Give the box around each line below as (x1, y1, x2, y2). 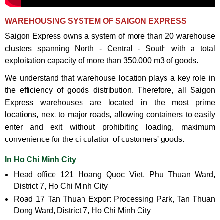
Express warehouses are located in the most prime (5, 98, 215, 107)
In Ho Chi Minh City (5, 155, 76, 164)
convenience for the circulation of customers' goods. (5, 135, 184, 144)
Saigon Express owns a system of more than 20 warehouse (5, 32, 215, 41)
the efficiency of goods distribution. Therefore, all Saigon (5, 86, 215, 95)
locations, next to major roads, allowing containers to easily (5, 110, 215, 119)
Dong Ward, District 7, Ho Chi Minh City (14, 206, 151, 217)
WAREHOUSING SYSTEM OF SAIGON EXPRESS (5, 17, 187, 26)
